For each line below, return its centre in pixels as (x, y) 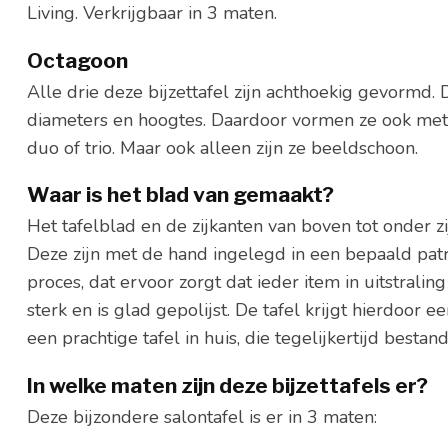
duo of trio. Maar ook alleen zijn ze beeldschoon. (222, 147)
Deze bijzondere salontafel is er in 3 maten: (202, 416)
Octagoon (77, 60)
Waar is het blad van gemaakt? (180, 195)
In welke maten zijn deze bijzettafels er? (227, 385)
